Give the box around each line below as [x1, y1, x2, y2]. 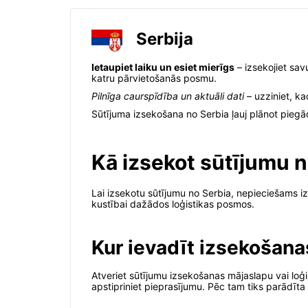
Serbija [136, 29, 193, 49]
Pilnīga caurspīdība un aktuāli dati [91, 90, 244, 102]
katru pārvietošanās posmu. [91, 72, 217, 85]
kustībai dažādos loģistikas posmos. [91, 198, 254, 210]
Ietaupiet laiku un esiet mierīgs [91, 61, 234, 74]
